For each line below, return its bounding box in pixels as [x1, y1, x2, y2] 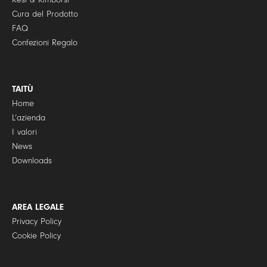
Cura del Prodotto [11, 9, 78, 20]
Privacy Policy [11, 216, 61, 227]
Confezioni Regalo [11, 38, 77, 48]
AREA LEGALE [11, 202, 64, 213]
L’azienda [11, 113, 45, 123]
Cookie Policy [11, 231, 61, 241]
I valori [11, 127, 37, 138]
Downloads [11, 156, 52, 166]
